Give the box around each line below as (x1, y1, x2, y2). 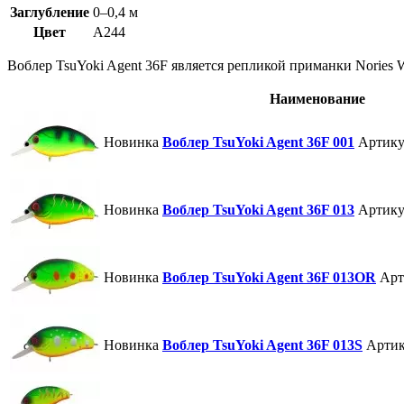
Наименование (269, 91, 365, 107)
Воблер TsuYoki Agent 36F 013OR (162, 270, 376, 286)
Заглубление (10, 5, 89, 21)
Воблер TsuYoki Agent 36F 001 (162, 134, 354, 151)
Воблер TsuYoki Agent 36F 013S (162, 337, 363, 353)
